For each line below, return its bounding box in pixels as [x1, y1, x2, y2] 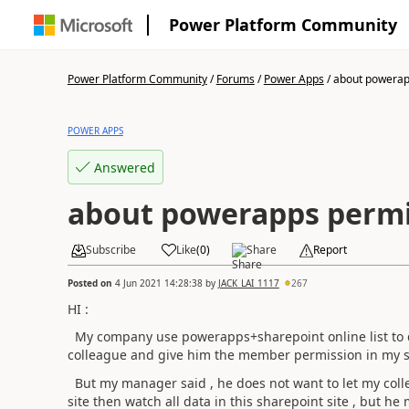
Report [312, 242, 347, 257]
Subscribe [85, 242, 136, 257]
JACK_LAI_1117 [217, 276, 279, 289]
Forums [215, 71, 255, 87]
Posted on [67, 276, 115, 289]
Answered [93, 158, 155, 176]
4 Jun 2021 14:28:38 [114, 276, 203, 289]
